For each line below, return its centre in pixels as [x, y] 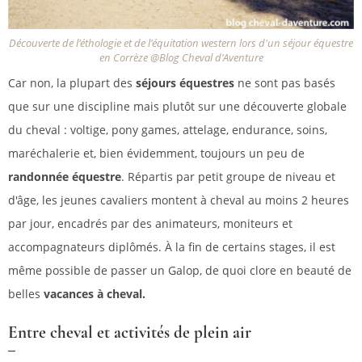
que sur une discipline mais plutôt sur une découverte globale [177, 106]
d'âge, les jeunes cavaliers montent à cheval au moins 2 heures [179, 200]
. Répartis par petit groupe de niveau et [228, 176]
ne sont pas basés [286, 82]
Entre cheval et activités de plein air [130, 332]
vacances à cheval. [95, 293]
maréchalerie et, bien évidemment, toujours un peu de [156, 153]
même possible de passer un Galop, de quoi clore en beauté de [180, 270]
